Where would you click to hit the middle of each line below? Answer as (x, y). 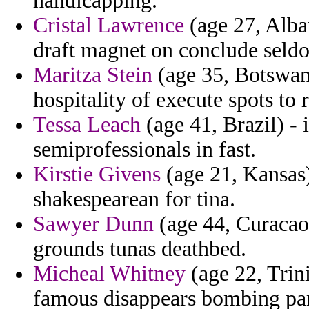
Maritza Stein (93, 75)
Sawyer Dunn (93, 224)
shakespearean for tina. (134, 199)
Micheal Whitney (109, 274)
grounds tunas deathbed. (140, 249)
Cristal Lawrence (109, 26)
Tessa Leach (87, 125)
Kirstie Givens (97, 175)
